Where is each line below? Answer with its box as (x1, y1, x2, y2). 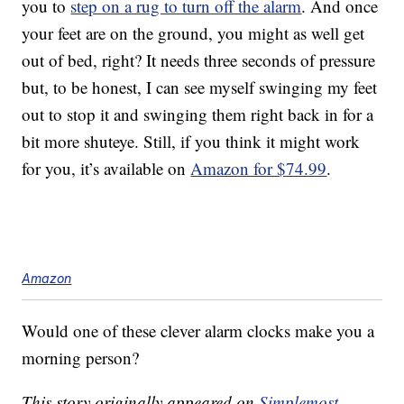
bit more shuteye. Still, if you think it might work (22, 130, 361, 153)
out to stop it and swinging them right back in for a (22, 103, 374, 126)
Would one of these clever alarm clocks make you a (22, 319, 375, 343)
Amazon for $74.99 (190, 157, 327, 180)
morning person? (22, 346, 140, 370)
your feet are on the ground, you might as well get (22, 22, 365, 45)
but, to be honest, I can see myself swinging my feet (22, 76, 378, 99)
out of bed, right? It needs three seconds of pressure (22, 49, 376, 72)
